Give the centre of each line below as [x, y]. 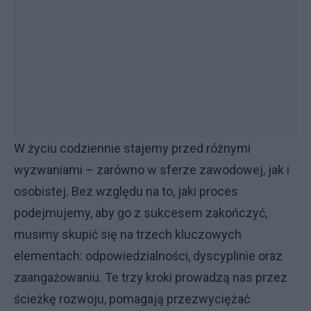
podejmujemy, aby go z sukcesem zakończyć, [141, 213]
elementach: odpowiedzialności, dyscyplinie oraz [148, 256]
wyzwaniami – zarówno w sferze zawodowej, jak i [152, 170]
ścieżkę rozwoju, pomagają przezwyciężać [132, 299]
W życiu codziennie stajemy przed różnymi [132, 148]
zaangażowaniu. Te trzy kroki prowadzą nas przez [151, 277]
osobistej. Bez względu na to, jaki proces [126, 191]
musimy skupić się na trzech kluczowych [128, 234]
